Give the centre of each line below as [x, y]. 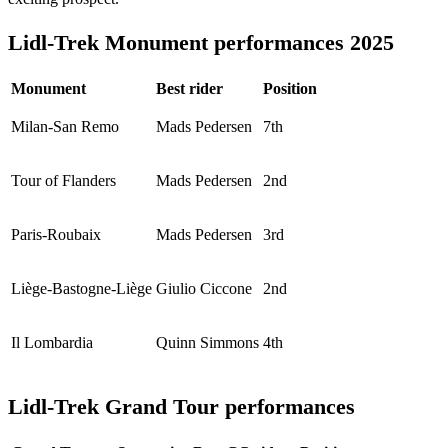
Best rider [189, 89]
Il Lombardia [52, 343]
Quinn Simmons [207, 343]
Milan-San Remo [65, 127]
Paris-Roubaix [56, 235]
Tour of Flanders [63, 181]
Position [290, 89]
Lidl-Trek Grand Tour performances [181, 406]
